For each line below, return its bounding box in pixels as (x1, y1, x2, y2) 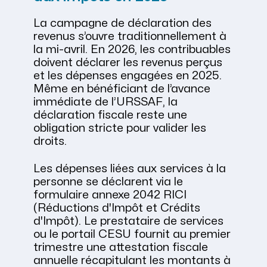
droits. (33, 136, 67, 147)
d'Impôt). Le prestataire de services (33, 216, 223, 227)
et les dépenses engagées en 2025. (33, 70, 222, 82)
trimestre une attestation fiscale (33, 242, 208, 253)
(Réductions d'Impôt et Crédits (33, 203, 200, 214)
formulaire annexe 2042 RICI (33, 190, 187, 201)
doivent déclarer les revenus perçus (33, 57, 222, 69)
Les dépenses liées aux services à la (33, 163, 226, 175)
